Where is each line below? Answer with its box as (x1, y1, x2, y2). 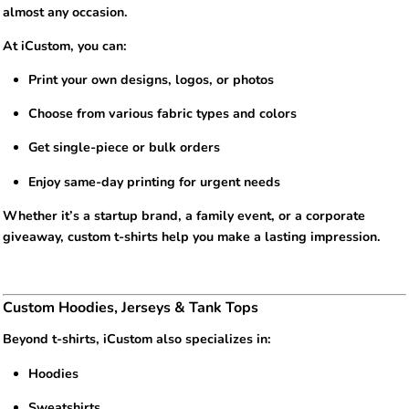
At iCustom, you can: (3, 37, 127, 55)
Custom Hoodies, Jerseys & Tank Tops (3, 298, 258, 319)
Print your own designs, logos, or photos (28, 71, 275, 89)
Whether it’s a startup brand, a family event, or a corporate (3, 206, 365, 225)
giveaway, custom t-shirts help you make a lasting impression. (3, 227, 381, 246)
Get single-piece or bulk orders (28, 139, 221, 157)
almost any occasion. (3, 3, 128, 21)
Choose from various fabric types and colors (28, 105, 298, 123)
